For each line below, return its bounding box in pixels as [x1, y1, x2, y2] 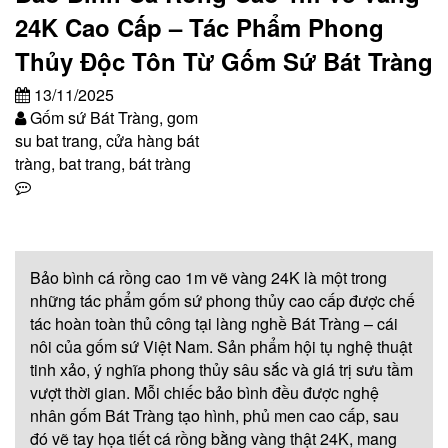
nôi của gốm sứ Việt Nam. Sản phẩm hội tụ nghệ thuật [30, 334, 412, 358]
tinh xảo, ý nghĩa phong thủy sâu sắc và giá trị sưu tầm [30, 357, 413, 381]
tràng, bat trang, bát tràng [15, 151, 191, 175]
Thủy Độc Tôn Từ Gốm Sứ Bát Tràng [15, 43, 433, 78]
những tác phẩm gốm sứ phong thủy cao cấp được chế [30, 288, 415, 312]
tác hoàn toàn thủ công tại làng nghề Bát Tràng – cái [30, 311, 398, 335]
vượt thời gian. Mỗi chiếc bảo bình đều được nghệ [30, 380, 379, 404]
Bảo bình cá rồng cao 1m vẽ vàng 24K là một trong [30, 265, 387, 289]
